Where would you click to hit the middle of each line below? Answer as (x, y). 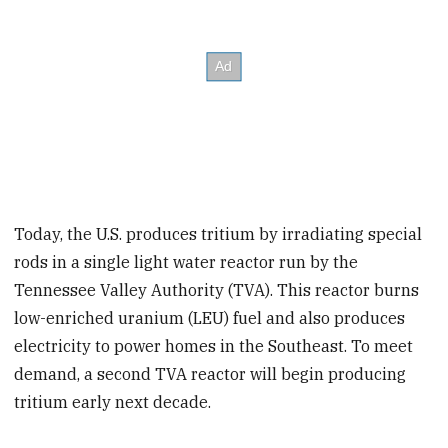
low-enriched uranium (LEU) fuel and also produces (210, 318)
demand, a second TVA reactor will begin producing (210, 374)
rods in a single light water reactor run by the (186, 262)
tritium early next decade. (113, 402)
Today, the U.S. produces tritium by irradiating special (218, 234)
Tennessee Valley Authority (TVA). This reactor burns (217, 290)
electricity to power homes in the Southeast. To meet (214, 346)
